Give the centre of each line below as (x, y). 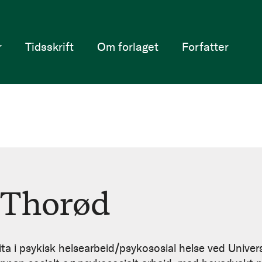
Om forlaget (127, 46)
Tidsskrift (49, 46)
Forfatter (205, 46)
